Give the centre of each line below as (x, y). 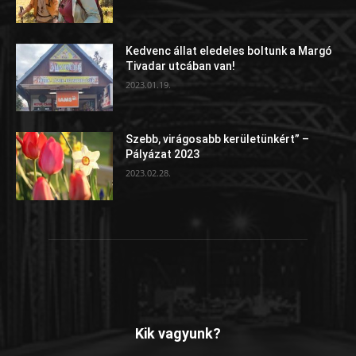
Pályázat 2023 (163, 155)
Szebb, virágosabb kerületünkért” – (218, 139)
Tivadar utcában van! (181, 66)
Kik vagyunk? (178, 334)
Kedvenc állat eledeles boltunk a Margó (229, 50)
